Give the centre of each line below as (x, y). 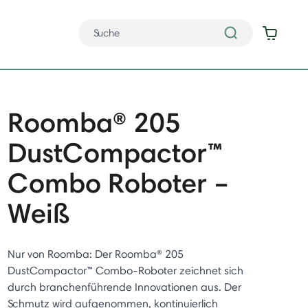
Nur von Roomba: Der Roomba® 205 (95, 254)
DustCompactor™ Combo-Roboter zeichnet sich (125, 271)
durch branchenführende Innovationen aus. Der (124, 287)
